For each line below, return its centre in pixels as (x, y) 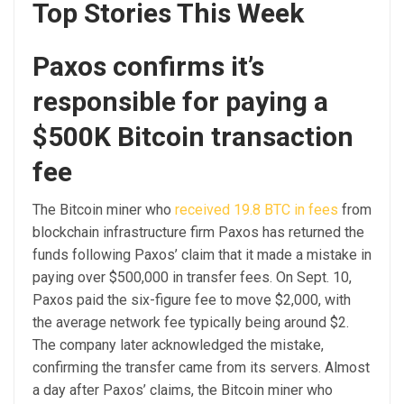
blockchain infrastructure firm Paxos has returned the (198, 232)
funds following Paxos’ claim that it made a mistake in (202, 254)
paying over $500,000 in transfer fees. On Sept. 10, (192, 277)
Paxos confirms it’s (148, 66)
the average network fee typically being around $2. (191, 322)
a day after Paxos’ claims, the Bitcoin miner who (183, 390)
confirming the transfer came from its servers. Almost (201, 367)
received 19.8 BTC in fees (257, 209)
